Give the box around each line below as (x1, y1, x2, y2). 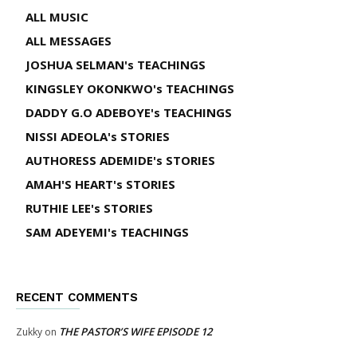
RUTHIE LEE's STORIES (25, 199, 153, 216)
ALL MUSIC (25, 8, 88, 25)
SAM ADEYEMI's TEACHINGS (25, 223, 189, 240)
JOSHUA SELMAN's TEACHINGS (25, 56, 206, 73)
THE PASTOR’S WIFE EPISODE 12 (59, 324, 212, 339)
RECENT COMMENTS (16, 289, 138, 304)
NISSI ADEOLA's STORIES (25, 127, 170, 144)
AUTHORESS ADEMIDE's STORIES (25, 151, 215, 168)
